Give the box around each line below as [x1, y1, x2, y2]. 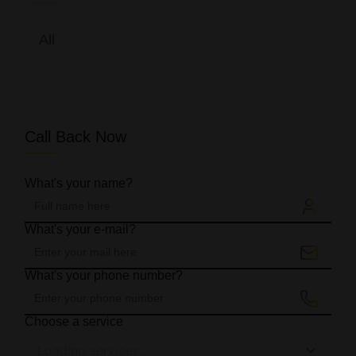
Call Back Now [25, 128, 126, 145]
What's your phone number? [25, 269, 183, 282]
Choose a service [25, 315, 123, 328]
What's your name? [25, 176, 133, 190]
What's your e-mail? [25, 222, 136, 236]
